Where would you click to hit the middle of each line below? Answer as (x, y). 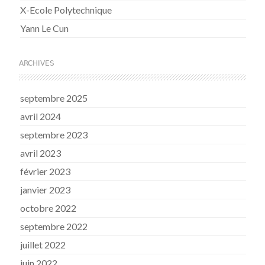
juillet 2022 (43, 245)
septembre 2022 (54, 227)
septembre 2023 (54, 135)
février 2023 (46, 172)
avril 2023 (41, 153)
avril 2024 (41, 117)
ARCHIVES (37, 64)
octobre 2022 (49, 208)
